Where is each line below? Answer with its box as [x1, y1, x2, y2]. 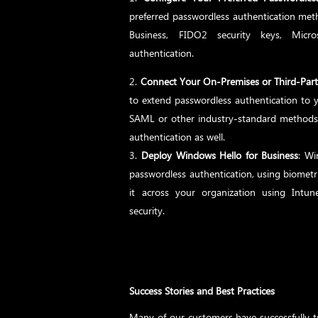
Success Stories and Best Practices [129, 284, 275, 298]
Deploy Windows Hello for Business [141, 148, 299, 163]
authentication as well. [129, 130, 226, 144]
